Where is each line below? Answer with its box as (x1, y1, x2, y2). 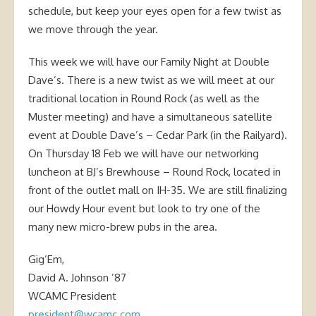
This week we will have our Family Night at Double (28, 54, 269, 68)
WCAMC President (28, 288, 116, 303)
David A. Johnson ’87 (28, 270, 126, 284)
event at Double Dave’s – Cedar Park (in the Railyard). (28, 128, 287, 142)
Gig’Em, (28, 252, 64, 266)
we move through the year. (28, 22, 158, 36)
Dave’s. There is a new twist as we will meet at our (28, 73, 274, 87)
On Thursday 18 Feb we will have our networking (28, 146, 259, 160)
